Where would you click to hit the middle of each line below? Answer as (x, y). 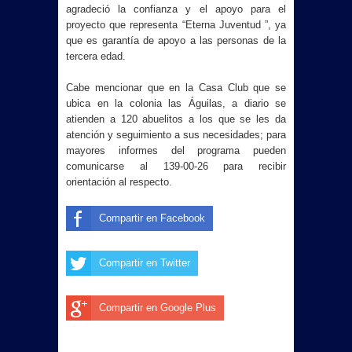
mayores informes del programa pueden (176, 150)
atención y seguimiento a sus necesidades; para (176, 134)
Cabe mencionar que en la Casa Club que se (176, 87)
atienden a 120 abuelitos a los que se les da (176, 119)
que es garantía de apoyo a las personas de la (176, 40)
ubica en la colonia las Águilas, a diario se (176, 103)
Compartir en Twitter (145, 262)
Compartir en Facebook (152, 218)
